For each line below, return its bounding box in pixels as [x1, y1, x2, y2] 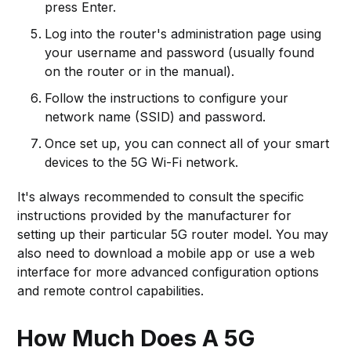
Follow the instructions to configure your [45, 89, 289, 106]
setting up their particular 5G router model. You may [17, 226, 329, 242]
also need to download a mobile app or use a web [17, 244, 316, 261]
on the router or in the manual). [45, 63, 235, 79]
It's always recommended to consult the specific [17, 188, 305, 204]
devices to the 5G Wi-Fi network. [45, 154, 239, 170]
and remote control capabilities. [17, 282, 204, 299]
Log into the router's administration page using [45, 25, 322, 42]
